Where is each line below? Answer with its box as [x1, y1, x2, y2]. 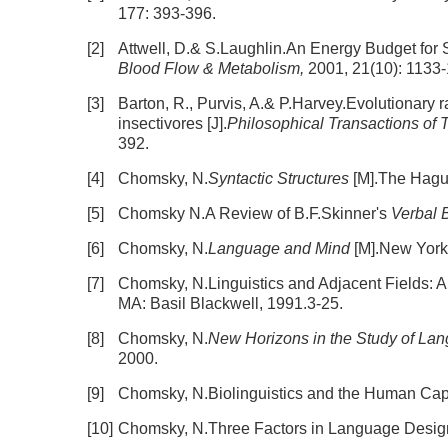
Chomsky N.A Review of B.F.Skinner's [118, 205, 391, 222]
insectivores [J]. [118, 115, 227, 132]
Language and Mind [208, 240, 354, 257]
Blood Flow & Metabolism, [118, 60, 308, 77]
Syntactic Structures [208, 170, 349, 187]
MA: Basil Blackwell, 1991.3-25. [118, 295, 343, 312]
